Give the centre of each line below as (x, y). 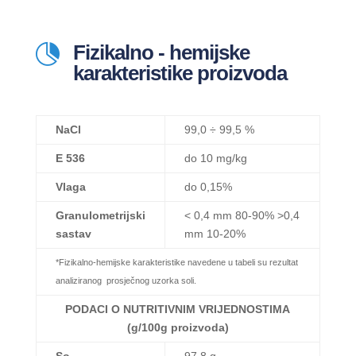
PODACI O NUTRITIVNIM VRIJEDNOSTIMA (178, 310)
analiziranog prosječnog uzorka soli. (126, 281)
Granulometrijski (100, 216)
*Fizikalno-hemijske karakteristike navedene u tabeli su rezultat (176, 263)
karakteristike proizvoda (180, 74)
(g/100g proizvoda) (178, 328)
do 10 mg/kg (215, 159)
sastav (73, 234)
